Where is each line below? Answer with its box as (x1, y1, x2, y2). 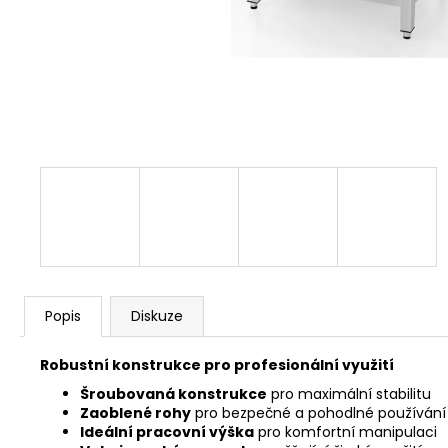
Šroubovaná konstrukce (80, 384, 267, 404)
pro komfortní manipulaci (254, 422, 437, 442)
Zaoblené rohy (80, 403, 191, 423)
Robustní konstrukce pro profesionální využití (40, 355, 394, 375)
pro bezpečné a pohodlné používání (191, 403, 446, 423)
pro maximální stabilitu (267, 384, 431, 404)
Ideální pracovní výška (80, 422, 254, 442)
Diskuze (131, 306, 183, 326)
